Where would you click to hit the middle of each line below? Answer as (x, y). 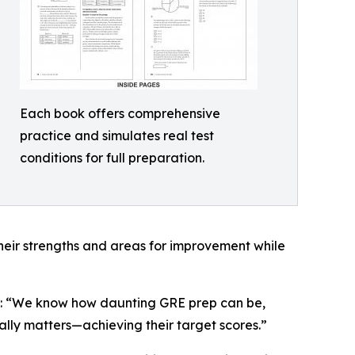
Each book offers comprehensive (120, 113)
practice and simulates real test (117, 136)
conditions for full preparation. (112, 158)
